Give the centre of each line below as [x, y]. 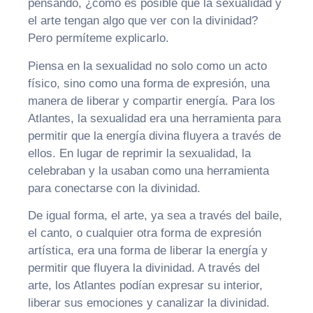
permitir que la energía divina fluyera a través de [154, 136]
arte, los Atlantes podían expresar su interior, [145, 285]
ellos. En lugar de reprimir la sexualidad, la [139, 153]
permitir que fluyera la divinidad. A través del [144, 268]
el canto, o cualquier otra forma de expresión [145, 233]
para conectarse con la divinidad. [114, 188]
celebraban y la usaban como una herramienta [148, 170]
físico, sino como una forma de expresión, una [149, 83]
